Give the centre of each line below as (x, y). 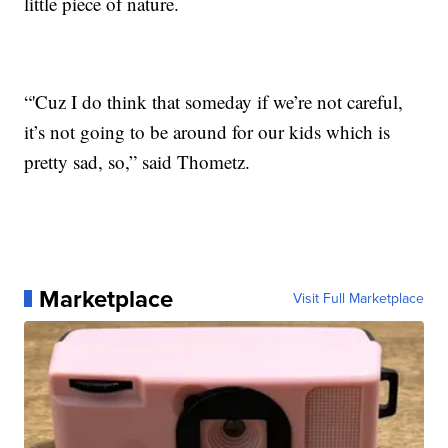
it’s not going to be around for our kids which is (207, 131)
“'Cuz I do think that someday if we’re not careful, (214, 101)
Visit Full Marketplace (358, 298)
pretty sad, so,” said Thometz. (137, 161)
